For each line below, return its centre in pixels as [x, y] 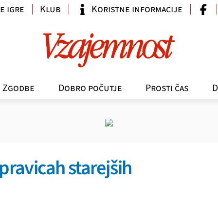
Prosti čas [167, 88]
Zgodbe [19, 88]
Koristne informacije [137, 9]
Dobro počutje [90, 88]
